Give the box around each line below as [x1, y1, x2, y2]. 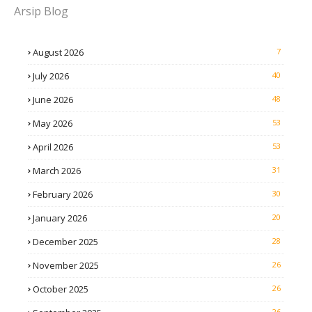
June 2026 [33, 93, 73, 107]
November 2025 [33, 259, 99, 272]
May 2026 [33, 117, 72, 130]
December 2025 [33, 235, 98, 249]
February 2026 [33, 188, 93, 201]
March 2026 [33, 164, 81, 178]
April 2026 [33, 141, 73, 154]
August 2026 [33, 46, 84, 59]
